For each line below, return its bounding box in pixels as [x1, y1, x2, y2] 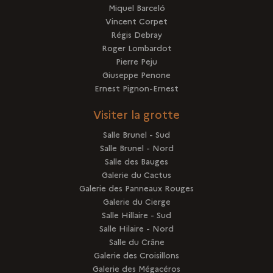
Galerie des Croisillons [94, 249, 179, 260]
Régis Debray [111, 28, 162, 40]
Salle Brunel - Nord [99, 141, 174, 153]
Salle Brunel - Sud [103, 128, 170, 140]
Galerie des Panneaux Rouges [79, 182, 194, 193]
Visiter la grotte [93, 106, 180, 122]
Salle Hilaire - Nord [99, 222, 174, 233]
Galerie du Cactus [102, 168, 171, 180]
